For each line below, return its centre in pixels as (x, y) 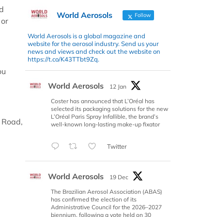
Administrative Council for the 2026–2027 (106, 207)
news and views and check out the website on (94, 51)
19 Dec (119, 177)
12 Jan (118, 86)
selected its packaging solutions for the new (109, 108)
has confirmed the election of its (94, 199)
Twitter (117, 146)
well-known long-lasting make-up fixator (105, 124)
